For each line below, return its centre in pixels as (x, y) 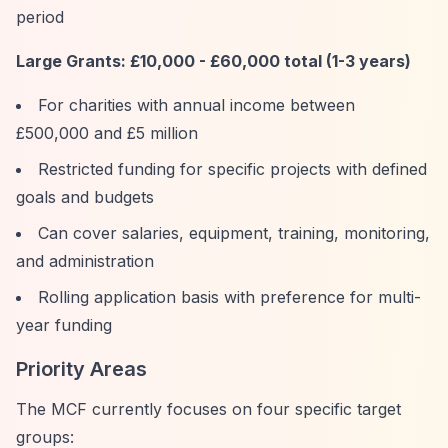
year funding (64, 325)
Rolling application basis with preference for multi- (229, 297)
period (40, 17)
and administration (85, 261)
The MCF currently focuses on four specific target (208, 409)
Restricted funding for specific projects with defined (232, 169)
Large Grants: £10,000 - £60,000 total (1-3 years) (213, 61)
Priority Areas (81, 369)
